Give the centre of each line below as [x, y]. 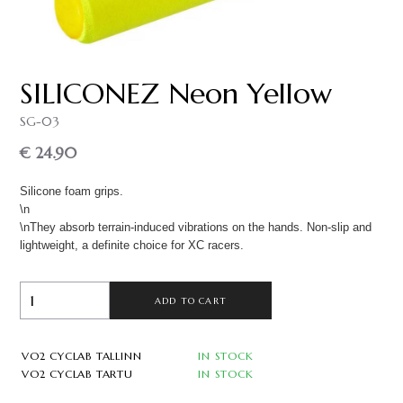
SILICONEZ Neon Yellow [176, 94]
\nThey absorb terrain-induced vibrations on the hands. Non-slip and [196, 227]
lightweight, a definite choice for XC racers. [132, 245]
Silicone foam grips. [72, 191]
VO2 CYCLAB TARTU [77, 374]
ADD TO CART [191, 300]
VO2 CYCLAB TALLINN [82, 356]
